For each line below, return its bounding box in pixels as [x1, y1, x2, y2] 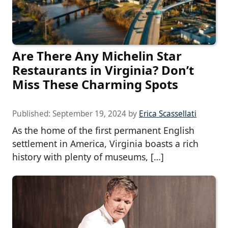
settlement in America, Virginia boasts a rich [12, 137, 198, 150]
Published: [12, 108, 52, 120]
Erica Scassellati [139, 108, 196, 120]
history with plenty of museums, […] [12, 151, 164, 163]
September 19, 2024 [52, 108, 126, 120]
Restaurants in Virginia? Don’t [12, 62, 194, 79]
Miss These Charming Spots [12, 76, 178, 93]
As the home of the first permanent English [12, 124, 194, 137]
